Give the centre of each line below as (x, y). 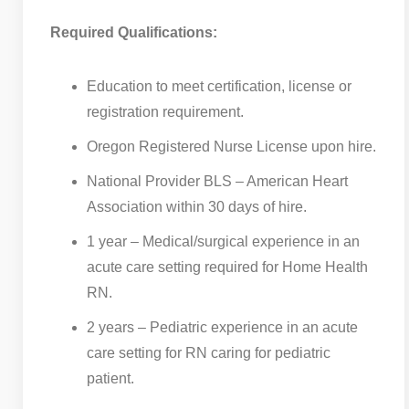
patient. (110, 378)
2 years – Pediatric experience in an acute (222, 327)
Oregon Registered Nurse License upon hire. (231, 146)
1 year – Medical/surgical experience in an (223, 241)
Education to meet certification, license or (219, 86)
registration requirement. (165, 111)
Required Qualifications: (134, 32)
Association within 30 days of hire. (197, 206)
